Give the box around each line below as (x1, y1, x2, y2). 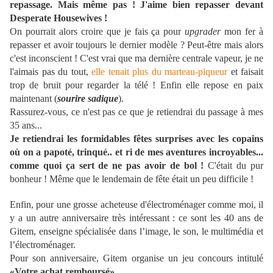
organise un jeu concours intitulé (127, 253, 263, 264)
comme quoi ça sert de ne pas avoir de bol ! (10, 160, 204, 171)
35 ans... (10, 120, 42, 131)
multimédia (211, 226, 254, 237)
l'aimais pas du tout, (10, 66, 91, 77)
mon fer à (221, 26, 263, 37)
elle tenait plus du (91, 66, 165, 77)
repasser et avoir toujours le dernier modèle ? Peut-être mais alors (10, 40, 263, 51)
